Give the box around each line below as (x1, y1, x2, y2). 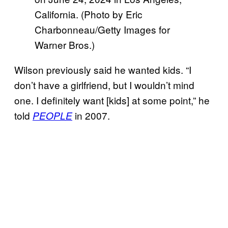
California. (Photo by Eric (35, 7, 142, 21)
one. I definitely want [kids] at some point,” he (14, 93, 210, 107)
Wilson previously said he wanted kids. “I (14, 62, 191, 76)
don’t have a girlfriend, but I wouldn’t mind (14, 77, 194, 92)
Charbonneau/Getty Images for (35, 22, 170, 36)
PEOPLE (33, 108, 72, 122)
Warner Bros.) (35, 37, 95, 51)
